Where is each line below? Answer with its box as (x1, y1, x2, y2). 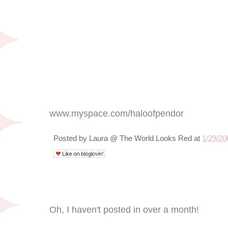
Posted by (53, 134, 89, 142)
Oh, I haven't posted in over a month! (49, 204, 199, 215)
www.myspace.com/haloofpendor (49, 108, 184, 119)
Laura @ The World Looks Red (89, 134, 192, 142)
